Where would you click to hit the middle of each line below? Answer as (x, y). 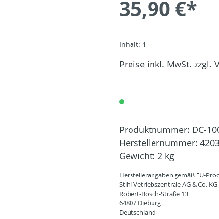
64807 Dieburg (140, 203)
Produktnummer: (156, 130)
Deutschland (138, 212)
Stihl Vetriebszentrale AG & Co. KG (168, 184)
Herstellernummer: (160, 143)
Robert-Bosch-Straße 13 (154, 194)
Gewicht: (138, 156)
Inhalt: (131, 44)
